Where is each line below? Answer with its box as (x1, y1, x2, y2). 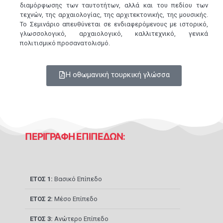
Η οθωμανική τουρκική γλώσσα (66, 70, 170, 80)
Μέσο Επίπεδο (54, 195, 98, 203)
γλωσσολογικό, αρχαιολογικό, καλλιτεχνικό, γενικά (20, 30, 208, 38)
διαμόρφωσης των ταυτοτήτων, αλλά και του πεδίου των (20, 1, 208, 9)
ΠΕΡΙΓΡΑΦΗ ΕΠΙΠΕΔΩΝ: (25, 130, 124, 143)
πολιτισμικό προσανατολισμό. (20, 39, 110, 47)
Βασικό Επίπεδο (54, 175, 102, 183)
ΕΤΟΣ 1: (30, 175, 54, 183)
